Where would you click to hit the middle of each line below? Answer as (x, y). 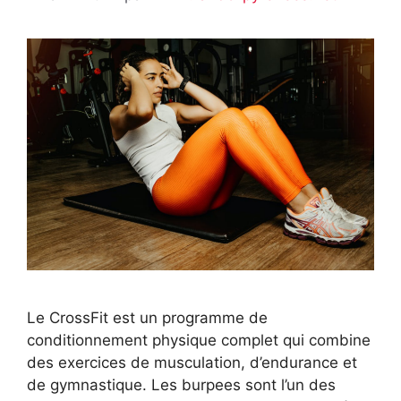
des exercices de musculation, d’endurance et (192, 363)
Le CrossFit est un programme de (147, 318)
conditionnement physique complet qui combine (199, 341)
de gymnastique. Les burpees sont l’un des (181, 385)
